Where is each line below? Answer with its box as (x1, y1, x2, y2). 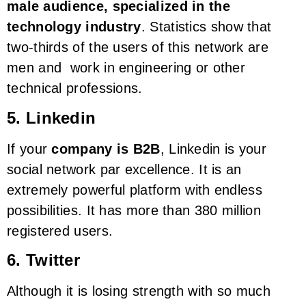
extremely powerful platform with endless (7, 182, 262, 197)
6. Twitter (7, 251, 80, 270)
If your (7, 141, 52, 156)
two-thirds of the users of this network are (7, 40, 268, 55)
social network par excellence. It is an (7, 161, 242, 177)
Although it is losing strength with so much (7, 283, 270, 299)
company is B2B (51, 141, 161, 156)
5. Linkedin (7, 108, 96, 127)
